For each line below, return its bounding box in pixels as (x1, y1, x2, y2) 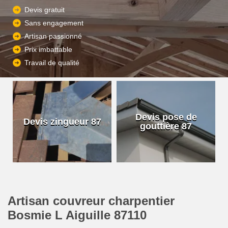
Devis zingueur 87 (23, 117, 101, 127)
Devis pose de (135, 112, 197, 122)
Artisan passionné (24, 32, 82, 41)
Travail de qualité (24, 59, 79, 67)
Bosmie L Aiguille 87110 (8, 208, 147, 222)
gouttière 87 (140, 121, 192, 131)
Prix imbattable (24, 45, 72, 54)
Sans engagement (24, 19, 83, 27)
